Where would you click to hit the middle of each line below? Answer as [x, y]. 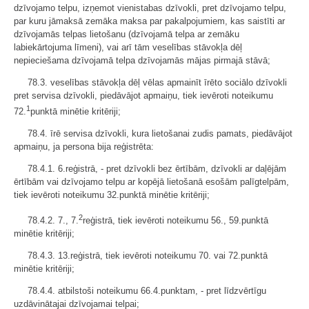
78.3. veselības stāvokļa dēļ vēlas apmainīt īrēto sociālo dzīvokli [157, 83]
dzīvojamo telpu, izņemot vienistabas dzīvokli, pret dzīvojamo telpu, [150, 8]
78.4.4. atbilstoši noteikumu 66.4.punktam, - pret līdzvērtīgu [147, 290]
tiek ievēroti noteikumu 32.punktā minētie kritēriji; [112, 195]
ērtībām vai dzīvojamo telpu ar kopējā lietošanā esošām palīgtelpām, [151, 182]
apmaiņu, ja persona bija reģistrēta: [84, 147]
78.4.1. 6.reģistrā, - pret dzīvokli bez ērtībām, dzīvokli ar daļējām [157, 169]
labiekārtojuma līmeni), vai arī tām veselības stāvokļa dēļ [128, 48]
